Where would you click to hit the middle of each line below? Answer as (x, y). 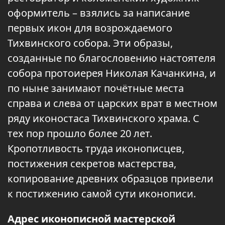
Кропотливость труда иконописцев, (96, 148)
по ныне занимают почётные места (96, 88)
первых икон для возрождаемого (90, 28)
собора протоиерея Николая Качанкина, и (112, 73)
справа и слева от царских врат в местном (113, 103)
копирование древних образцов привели (110, 179)
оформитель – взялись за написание (99, 13)
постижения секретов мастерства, (92, 163)
